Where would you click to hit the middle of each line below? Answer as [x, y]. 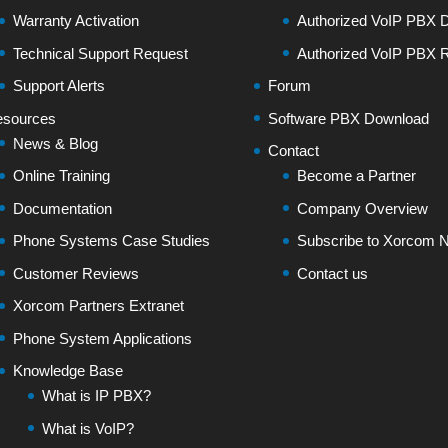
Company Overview [362, 208]
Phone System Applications [102, 338]
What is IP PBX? [96, 395]
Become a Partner [356, 175]
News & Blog [55, 143]
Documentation [62, 208]
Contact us [332, 273]
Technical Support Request [100, 53]
